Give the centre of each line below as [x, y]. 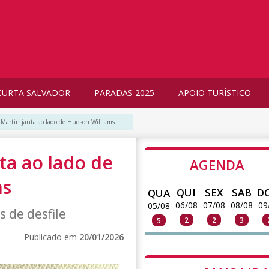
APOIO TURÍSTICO [215, 93]
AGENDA [217, 165]
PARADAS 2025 [124, 93]
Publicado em [52, 237]
